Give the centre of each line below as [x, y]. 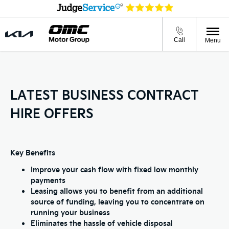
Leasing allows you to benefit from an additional [117, 190]
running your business [70, 212]
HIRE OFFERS [52, 112]
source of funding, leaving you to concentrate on [118, 201]
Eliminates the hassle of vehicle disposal [102, 223]
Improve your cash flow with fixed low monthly [114, 169]
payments [48, 180]
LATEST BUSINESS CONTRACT [105, 94]
